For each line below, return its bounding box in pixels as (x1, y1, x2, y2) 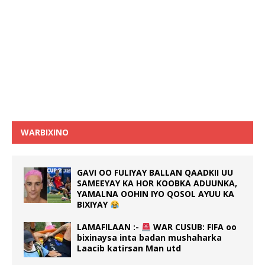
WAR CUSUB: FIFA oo (150, 221, 237, 233)
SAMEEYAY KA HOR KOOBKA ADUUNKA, (77, 177, 237, 189)
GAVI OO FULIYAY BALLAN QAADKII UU (77, 167, 233, 179)
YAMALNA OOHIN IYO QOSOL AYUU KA (77, 188, 234, 200)
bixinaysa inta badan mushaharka (77, 232, 222, 244)
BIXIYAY (77, 199, 110, 211)
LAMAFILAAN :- (77, 221, 141, 233)
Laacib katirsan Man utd (77, 243, 181, 254)
